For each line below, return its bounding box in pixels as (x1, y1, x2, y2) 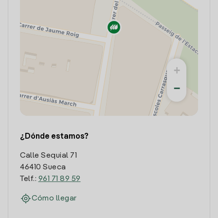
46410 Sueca (20, 163, 66, 171)
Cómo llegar (32, 195, 77, 202)
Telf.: (20, 175, 38, 183)
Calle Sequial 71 (20, 152, 77, 160)
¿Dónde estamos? (20, 133, 89, 141)
